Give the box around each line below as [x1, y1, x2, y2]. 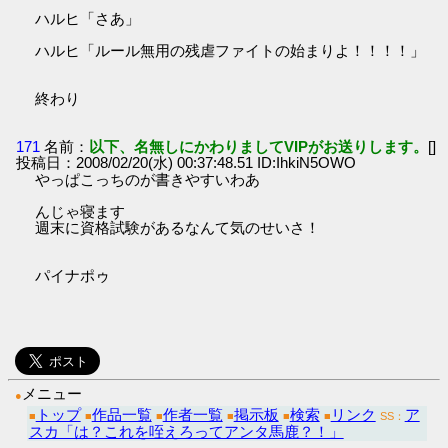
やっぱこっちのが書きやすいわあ [35, 170, 261, 188]
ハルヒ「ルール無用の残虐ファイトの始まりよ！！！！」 [35, 42, 426, 60]
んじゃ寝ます [35, 202, 126, 220]
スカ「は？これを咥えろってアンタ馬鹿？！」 [28, 422, 344, 440]
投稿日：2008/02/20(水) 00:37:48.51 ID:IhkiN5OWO [16, 153, 357, 171]
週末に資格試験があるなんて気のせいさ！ [35, 218, 321, 236]
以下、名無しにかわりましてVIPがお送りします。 [89, 137, 429, 155]
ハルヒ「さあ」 [35, 10, 141, 28]
